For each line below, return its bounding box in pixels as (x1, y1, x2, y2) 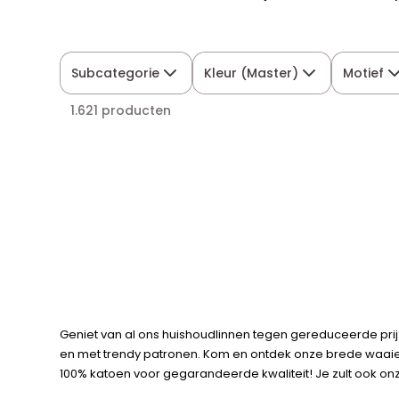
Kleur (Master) (204, 64, 299, 82)
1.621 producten (70, 102, 172, 119)
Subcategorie (71, 64, 160, 82)
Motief (343, 64, 385, 82)
